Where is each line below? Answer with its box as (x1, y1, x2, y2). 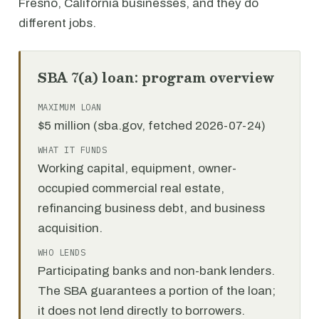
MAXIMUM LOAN (38, 102, 102, 113)
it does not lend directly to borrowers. (38, 304, 245, 318)
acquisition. (38, 221, 103, 235)
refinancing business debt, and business (38, 202, 265, 215)
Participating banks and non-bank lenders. (38, 264, 275, 278)
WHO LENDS (38, 247, 86, 258)
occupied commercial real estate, (38, 182, 224, 195)
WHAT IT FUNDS (38, 145, 108, 155)
